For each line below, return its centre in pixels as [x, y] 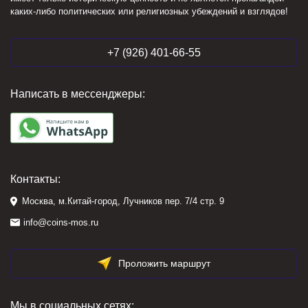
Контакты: [35, 179]
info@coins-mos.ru [61, 222]
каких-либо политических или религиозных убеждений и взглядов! [149, 11]
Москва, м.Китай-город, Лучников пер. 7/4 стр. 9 [123, 201]
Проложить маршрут [164, 263]
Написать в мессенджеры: [78, 94]
